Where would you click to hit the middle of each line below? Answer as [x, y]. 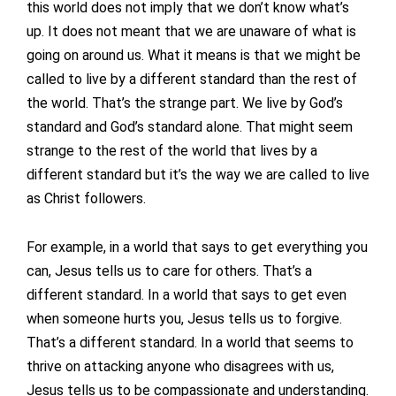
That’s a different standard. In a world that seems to [190, 343]
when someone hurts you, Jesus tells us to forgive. [184, 319]
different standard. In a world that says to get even [187, 295]
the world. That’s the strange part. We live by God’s [185, 103]
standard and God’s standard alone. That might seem [190, 127]
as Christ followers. [86, 199]
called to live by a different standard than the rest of [192, 80]
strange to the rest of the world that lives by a [172, 151]
